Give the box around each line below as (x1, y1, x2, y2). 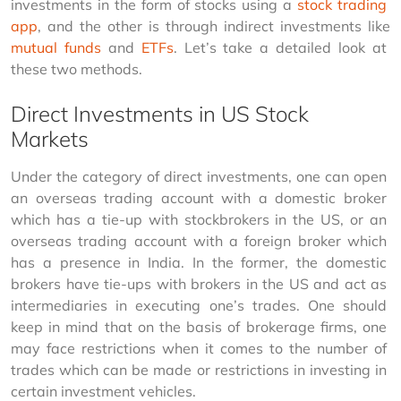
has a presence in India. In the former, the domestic (11, 253, 390, 272)
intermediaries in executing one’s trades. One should (11, 296, 390, 315)
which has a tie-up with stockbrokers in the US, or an (11, 210, 390, 229)
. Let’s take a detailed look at (173, 38, 391, 57)
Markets (11, 125, 89, 153)
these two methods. (11, 60, 142, 79)
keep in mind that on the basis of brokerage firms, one (11, 318, 390, 337)
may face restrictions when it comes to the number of (11, 339, 390, 358)
